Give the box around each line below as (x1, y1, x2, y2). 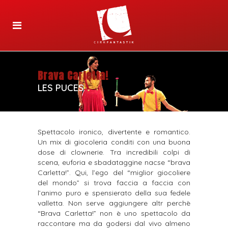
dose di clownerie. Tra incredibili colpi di (38, 148, 190, 157)
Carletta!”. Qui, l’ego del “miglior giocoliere (38, 168, 190, 178)
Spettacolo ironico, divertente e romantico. (38, 127, 190, 137)
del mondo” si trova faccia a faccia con (38, 178, 190, 188)
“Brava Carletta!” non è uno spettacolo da (38, 209, 190, 218)
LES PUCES (38, 82, 84, 94)
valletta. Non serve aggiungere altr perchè (38, 198, 190, 208)
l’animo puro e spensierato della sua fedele (38, 188, 190, 198)
